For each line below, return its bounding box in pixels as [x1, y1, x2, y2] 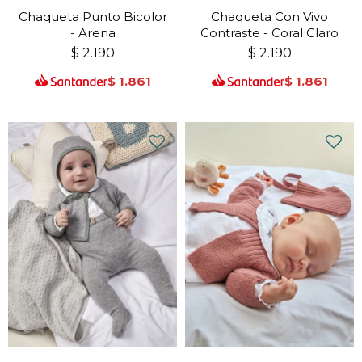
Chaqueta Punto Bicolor [18, 8, 167, 24]
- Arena [69, 24, 116, 40]
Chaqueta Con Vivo [211, 8, 328, 24]
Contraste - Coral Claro [200, 24, 339, 40]
